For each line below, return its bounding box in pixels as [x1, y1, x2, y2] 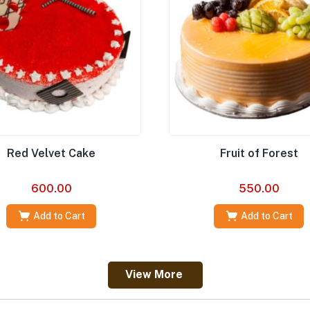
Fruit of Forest [219, 147, 298, 160]
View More [125, 268, 183, 281]
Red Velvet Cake [7, 147, 95, 160]
